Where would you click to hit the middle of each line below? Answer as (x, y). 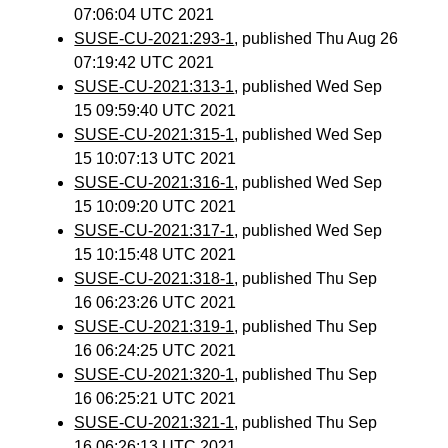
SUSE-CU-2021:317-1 (154, 230)
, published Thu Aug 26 (316, 38)
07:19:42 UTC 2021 (144, 62)
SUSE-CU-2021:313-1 (154, 86)
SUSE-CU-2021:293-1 (154, 38)
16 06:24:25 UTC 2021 (155, 350)
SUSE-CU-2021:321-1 (154, 422)
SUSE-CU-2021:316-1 (154, 182)
